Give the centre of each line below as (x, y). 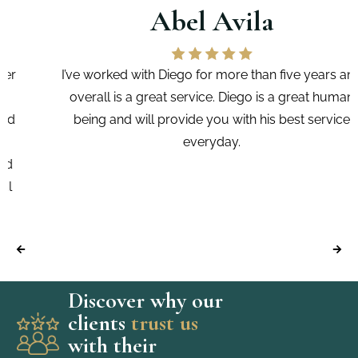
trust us (161, 322)
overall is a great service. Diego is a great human (179, 97)
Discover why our (145, 300)
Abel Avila (179, 21)
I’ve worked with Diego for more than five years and (179, 74)
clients (96, 322)
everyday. (179, 141)
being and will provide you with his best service (179, 119)
